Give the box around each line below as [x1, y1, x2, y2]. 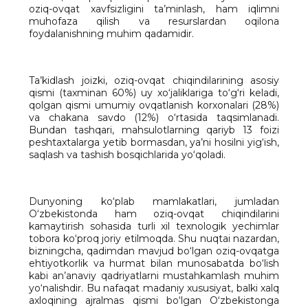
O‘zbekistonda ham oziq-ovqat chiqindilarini [29, 208, 279, 221]
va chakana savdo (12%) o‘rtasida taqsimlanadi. [29, 111, 279, 124]
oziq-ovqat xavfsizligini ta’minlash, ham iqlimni [29, 3, 279, 16]
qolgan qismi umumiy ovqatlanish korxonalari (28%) [29, 99, 279, 112]
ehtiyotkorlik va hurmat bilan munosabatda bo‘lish [29, 257, 279, 270]
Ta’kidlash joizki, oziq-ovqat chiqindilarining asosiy [29, 74, 279, 87]
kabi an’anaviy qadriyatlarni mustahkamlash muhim [29, 269, 279, 283]
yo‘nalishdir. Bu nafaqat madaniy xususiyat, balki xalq [29, 282, 279, 295]
